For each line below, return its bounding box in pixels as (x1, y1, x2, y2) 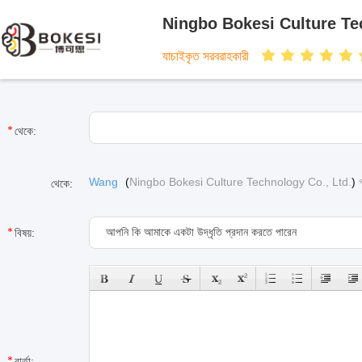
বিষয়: (15, 226, 35, 239)
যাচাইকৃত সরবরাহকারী (162, 48, 249, 63)
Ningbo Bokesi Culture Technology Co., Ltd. (129, 175, 351, 188)
